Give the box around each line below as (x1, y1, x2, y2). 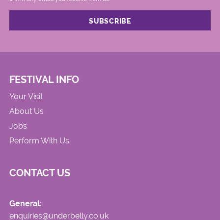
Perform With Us (9, 136, 70, 145)
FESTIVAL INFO (9, 74, 80, 86)
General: (9, 198, 42, 208)
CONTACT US (9, 166, 71, 179)
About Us (9, 106, 44, 116)
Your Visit (9, 91, 43, 101)
